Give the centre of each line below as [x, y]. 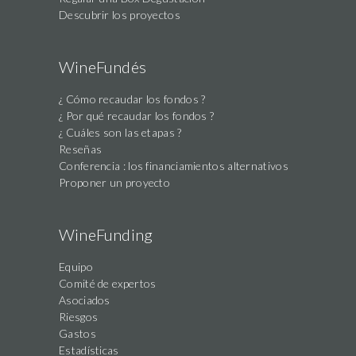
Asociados [85, 300]
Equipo [76, 267]
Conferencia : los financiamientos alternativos [174, 166]
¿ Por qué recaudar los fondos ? [137, 116]
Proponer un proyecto [114, 183]
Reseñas [81, 149]
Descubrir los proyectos [120, 15]
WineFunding [106, 235]
